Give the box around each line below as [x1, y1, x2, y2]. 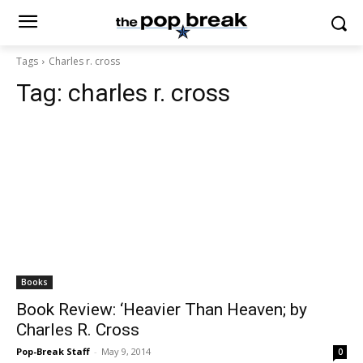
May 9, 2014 [101, 345, 151, 357]
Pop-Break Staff [16, 345, 90, 357]
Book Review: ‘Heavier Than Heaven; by [16, 300, 307, 319]
